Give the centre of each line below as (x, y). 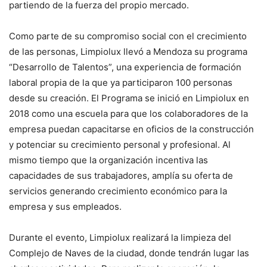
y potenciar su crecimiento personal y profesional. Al (120, 145)
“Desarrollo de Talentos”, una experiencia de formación (125, 67)
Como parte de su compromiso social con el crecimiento (128, 36)
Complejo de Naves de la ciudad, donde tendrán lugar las (129, 253)
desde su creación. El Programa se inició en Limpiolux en (129, 98)
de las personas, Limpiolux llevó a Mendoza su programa (128, 52)
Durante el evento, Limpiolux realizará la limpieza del (120, 237)
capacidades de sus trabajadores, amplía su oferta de (121, 176)
